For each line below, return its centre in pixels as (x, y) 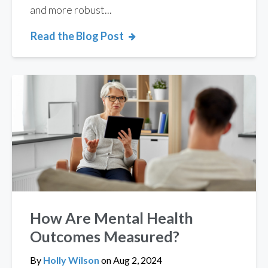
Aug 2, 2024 (137, 260)
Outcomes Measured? (105, 237)
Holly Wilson (72, 260)
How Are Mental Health (112, 218)
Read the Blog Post (77, 36)
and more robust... (71, 10)
